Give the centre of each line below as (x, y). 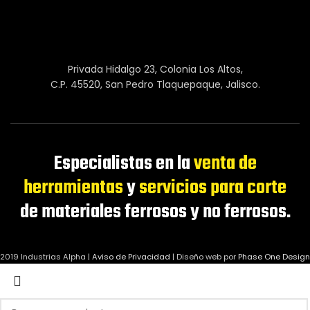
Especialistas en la (124, 164)
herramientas (73, 188)
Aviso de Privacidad (131, 257)
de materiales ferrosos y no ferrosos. (155, 212)
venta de (225, 164)
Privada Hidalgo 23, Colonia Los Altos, (155, 70)
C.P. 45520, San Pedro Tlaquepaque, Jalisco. (155, 85)
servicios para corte (213, 188)
